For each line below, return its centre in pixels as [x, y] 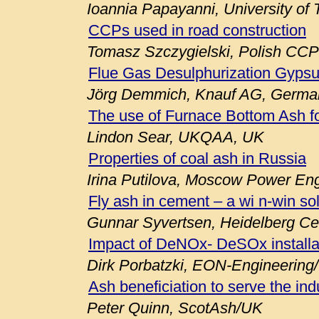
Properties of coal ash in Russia [197, 158]
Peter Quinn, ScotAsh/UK [175, 308]
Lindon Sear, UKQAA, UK [176, 137]
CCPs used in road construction [197, 30]
